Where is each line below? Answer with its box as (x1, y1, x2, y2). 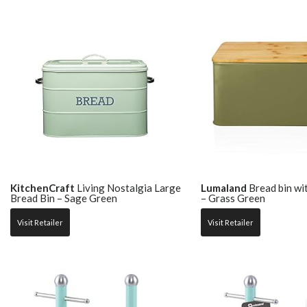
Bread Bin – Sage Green (10, 191, 117, 204)
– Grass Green (200, 191, 265, 204)
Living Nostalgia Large (75, 181, 181, 194)
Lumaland (200, 181, 247, 194)
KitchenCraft (10, 181, 75, 194)
